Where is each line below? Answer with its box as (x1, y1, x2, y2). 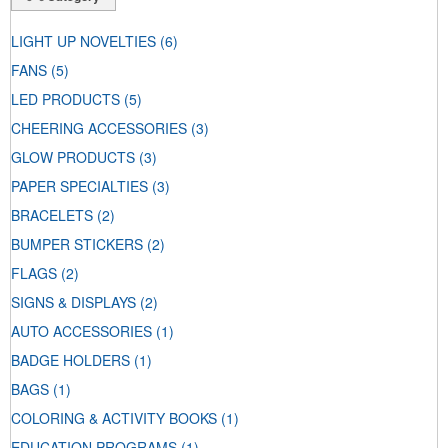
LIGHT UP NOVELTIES (11, 31, 156, 52)
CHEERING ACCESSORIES (11, 118, 187, 139)
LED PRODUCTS (11, 89, 120, 110)
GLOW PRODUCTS (11, 147, 135, 168)
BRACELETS (11, 205, 93, 226)
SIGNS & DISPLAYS (11, 292, 136, 313)
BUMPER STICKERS (11, 234, 143, 255)
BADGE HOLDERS (11, 350, 130, 371)
